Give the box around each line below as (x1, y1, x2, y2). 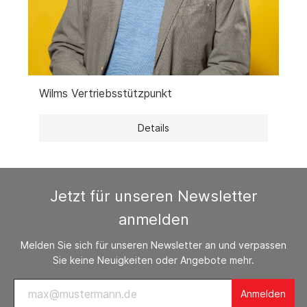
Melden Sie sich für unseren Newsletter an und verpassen (21, 238, 286, 251)
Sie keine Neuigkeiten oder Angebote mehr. (53, 254, 254, 266)
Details (138, 122, 169, 134)
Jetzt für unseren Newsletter (49, 186, 258, 205)
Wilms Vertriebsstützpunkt (39, 86, 172, 101)
